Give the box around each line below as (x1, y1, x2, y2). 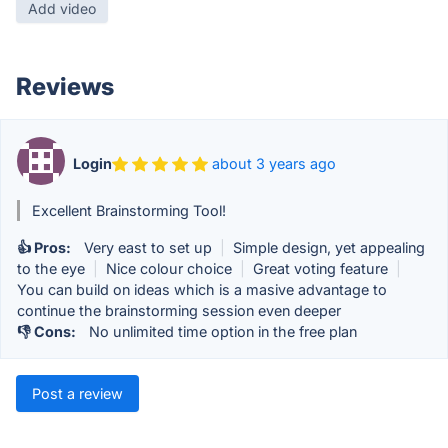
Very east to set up (84, 238, 212, 256)
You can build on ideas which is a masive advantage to (17, 280, 387, 298)
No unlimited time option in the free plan (89, 322, 357, 340)
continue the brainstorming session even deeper (17, 301, 341, 319)
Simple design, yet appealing (233, 238, 425, 256)
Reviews (16, 71, 114, 101)
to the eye (17, 259, 85, 277)
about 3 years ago (212, 155, 336, 173)
